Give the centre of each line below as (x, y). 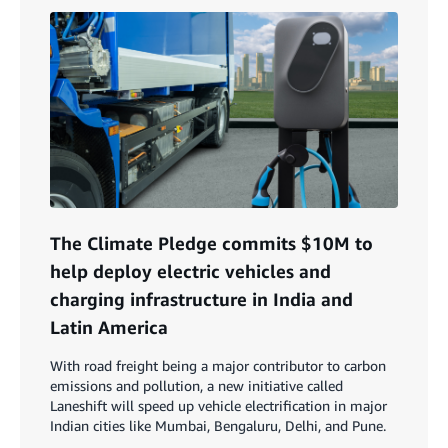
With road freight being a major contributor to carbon (218, 366)
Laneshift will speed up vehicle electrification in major (218, 406)
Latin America (109, 327)
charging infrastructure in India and (201, 299)
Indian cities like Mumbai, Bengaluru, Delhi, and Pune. (218, 426)
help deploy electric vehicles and (190, 271)
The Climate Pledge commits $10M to (211, 243)
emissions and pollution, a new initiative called (196, 386)
